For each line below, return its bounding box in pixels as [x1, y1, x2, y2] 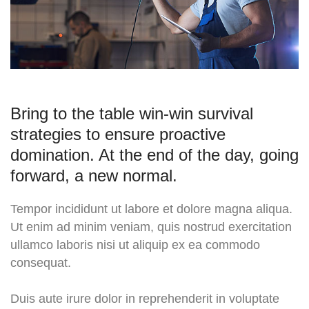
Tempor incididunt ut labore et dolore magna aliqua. [10, 201, 292, 216]
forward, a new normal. [10, 166, 177, 185]
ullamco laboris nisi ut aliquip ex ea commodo [10, 237, 260, 252]
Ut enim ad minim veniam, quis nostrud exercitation [10, 219, 292, 234]
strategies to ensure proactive [10, 124, 226, 143]
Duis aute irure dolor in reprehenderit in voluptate [10, 291, 279, 306]
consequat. [10, 255, 71, 270]
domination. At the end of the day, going [10, 145, 299, 164]
